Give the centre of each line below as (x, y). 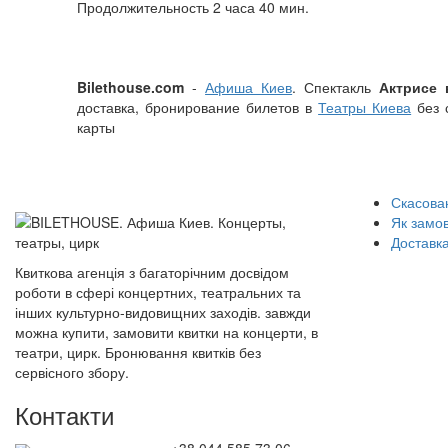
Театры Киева (365, 107)
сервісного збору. (72, 372)
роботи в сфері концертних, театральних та (158, 292)
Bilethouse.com (130, 87)
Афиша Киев (249, 87)
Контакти (64, 414)
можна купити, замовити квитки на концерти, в (166, 332)
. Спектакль (336, 87)
